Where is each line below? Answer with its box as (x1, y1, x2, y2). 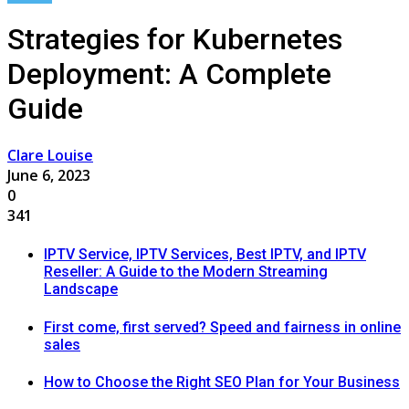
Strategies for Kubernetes (7, 21, 342, 57)
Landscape (44, 280, 118, 299)
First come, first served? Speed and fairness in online (44, 318, 401, 336)
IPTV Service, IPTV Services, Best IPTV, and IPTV (44, 246, 366, 264)
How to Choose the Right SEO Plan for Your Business (44, 373, 400, 391)
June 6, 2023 (7, 165, 90, 186)
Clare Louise (7, 145, 93, 166)
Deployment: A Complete (7, 56, 331, 91)
